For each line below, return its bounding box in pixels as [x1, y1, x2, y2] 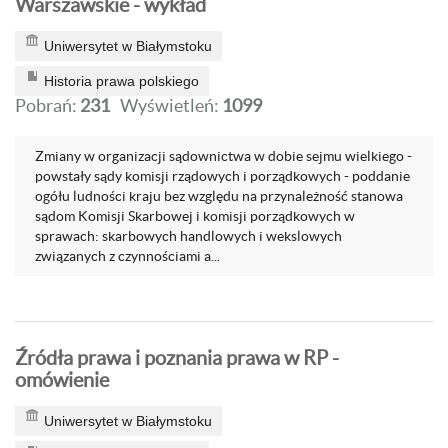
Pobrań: [15, 95, 80, 116]
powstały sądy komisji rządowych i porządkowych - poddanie [35, 168, 410, 184]
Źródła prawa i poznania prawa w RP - [15, 347, 339, 369]
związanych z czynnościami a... [35, 248, 220, 264]
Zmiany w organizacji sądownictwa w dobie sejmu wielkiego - [35, 148, 412, 164]
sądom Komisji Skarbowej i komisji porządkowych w [35, 208, 355, 224]
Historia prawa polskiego [44, 73, 199, 89]
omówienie [15, 369, 109, 391]
